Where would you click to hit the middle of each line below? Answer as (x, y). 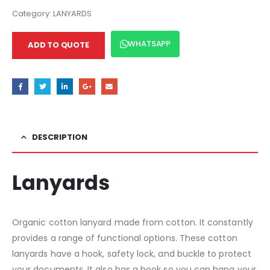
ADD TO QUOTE (58, 45)
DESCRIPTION (60, 137)
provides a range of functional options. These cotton (125, 238)
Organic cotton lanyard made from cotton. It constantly (133, 222)
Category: (33, 13)
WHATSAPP (149, 43)
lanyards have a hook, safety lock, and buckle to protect (132, 253)
